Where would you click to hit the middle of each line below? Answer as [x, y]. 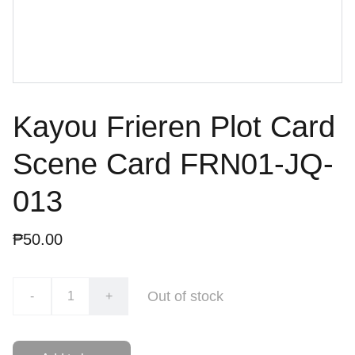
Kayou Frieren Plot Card [174, 127]
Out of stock [185, 296]
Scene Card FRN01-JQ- [173, 164]
